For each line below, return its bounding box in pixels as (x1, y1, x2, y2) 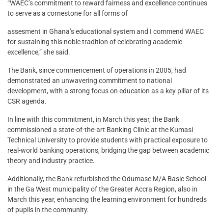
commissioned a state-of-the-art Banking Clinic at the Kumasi (7, 126, 193, 134)
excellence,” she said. (7, 48, 70, 56)
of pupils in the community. (7, 206, 89, 214)
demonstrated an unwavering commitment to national (7, 77, 172, 85)
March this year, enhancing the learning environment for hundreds (7, 195, 207, 204)
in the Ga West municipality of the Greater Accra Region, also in (7, 185, 197, 193)
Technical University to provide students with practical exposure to (7, 136, 208, 144)
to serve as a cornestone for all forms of (7, 9, 128, 18)
